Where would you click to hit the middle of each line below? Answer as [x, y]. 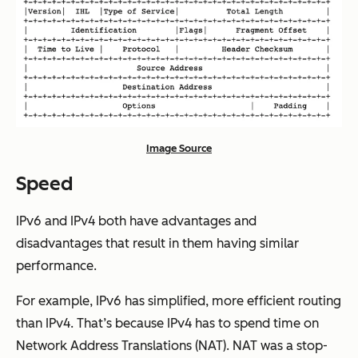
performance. [56, 265]
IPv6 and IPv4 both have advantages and [136, 221]
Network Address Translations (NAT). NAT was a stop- [172, 345]
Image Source [179, 148]
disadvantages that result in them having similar [157, 243]
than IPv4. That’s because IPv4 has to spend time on [167, 323]
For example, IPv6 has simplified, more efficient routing [179, 300]
